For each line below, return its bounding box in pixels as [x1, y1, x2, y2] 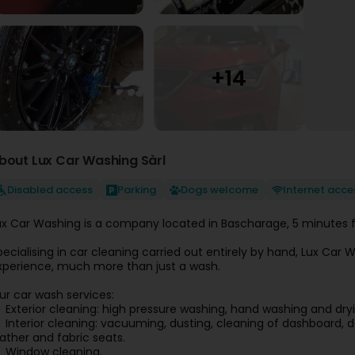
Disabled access [7, 182, 93, 197]
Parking [117, 182, 156, 197]
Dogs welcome [181, 182, 258, 197]
